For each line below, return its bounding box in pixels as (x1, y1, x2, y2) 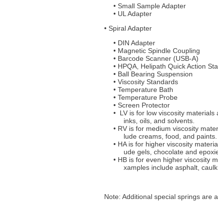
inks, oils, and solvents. (123, 116, 195, 125)
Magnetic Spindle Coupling (117, 46, 200, 54)
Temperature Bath (117, 85, 173, 93)
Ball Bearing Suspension (117, 70, 193, 78)
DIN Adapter (117, 38, 155, 47)
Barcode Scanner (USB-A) (117, 54, 199, 62)
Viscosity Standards (117, 77, 178, 86)
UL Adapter (117, 9, 152, 18)
